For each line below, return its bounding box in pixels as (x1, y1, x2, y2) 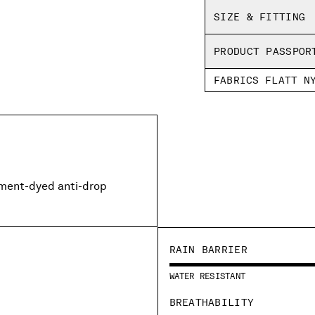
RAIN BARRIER (169, 243, 247, 255)
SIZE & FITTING (214, 11, 306, 22)
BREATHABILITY (169, 296, 255, 308)
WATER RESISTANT (169, 271, 246, 281)
